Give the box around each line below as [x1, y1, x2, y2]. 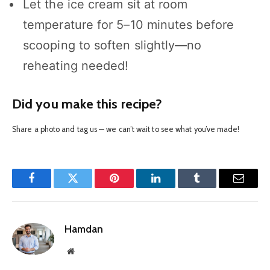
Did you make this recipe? [12, 95, 163, 111]
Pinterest [113, 181, 152, 193]
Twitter [72, 181, 104, 193]
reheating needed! [23, 58, 129, 74]
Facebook [30, 181, 73, 193]
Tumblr [196, 181, 228, 193]
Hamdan [64, 223, 103, 236]
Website [74, 246, 101, 256]
